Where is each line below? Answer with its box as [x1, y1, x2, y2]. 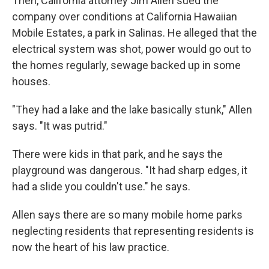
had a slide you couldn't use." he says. [12, 180, 190, 193]
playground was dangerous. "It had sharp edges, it [12, 164, 247, 177]
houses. [12, 75, 50, 88]
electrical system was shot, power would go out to [12, 43, 251, 56]
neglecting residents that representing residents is [12, 225, 254, 238]
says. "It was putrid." [12, 119, 107, 133]
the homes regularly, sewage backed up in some [12, 59, 241, 72]
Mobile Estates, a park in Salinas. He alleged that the [12, 26, 257, 40]
